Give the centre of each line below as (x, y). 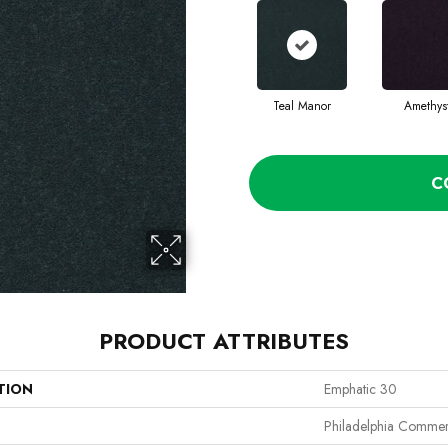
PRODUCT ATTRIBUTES (224, 341)
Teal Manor (301, 106)
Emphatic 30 (360, 389)
